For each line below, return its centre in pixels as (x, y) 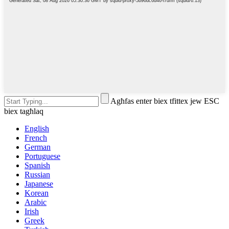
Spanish (37, 165)
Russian (37, 174)
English (37, 128)
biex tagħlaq (24, 111)
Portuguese (42, 156)
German (38, 147)
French (36, 138)
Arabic (36, 202)
